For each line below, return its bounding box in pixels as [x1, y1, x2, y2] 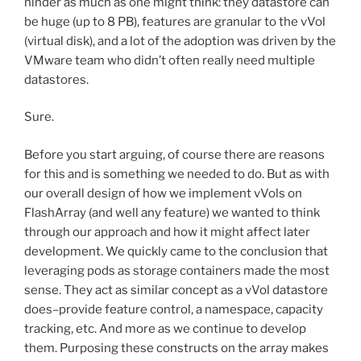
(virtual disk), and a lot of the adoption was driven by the [24, 33, 336, 48]
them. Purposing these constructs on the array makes [24, 340, 329, 355]
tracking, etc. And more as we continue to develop [24, 321, 306, 336]
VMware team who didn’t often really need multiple [24, 52, 315, 68]
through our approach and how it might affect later [24, 224, 310, 239]
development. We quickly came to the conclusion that [24, 243, 328, 259]
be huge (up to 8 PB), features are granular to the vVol [24, 14, 326, 29]
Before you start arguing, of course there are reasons [24, 147, 325, 162]
